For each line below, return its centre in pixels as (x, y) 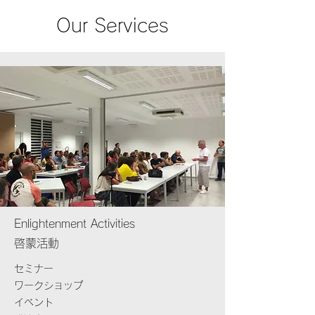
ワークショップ (49, 285)
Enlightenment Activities (75, 224)
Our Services (112, 25)
